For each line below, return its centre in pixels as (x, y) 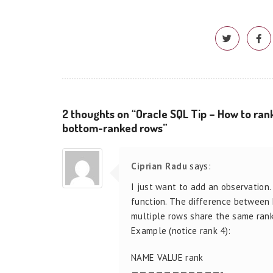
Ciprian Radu (159, 166)
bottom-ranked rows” (115, 127)
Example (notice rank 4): (181, 230)
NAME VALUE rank (167, 257)
